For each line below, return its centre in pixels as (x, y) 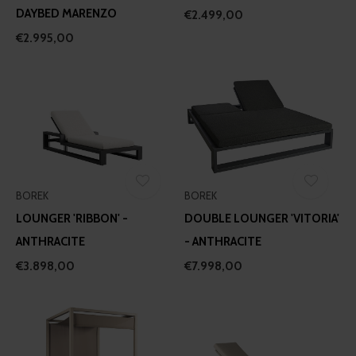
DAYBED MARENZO (66, 14)
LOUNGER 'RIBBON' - (72, 219)
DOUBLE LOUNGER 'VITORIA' (261, 219)
